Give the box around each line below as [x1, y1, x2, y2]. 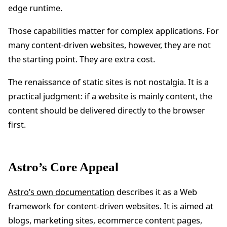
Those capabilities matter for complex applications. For [8, 25, 219, 36]
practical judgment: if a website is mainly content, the [8, 90, 212, 102]
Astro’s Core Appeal [8, 159, 119, 174]
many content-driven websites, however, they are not [8, 39, 211, 51]
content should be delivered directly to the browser [8, 104, 205, 116]
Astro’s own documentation [8, 186, 115, 198]
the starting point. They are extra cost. [8, 53, 155, 65]
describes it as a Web [115, 186, 197, 198]
